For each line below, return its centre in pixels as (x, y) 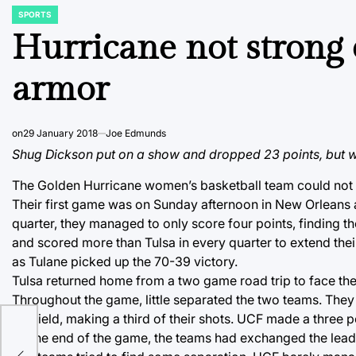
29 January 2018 (60, 133)
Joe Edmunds (136, 133)
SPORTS (35, 14)
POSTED (27, 19)
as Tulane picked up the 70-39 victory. (125, 261)
